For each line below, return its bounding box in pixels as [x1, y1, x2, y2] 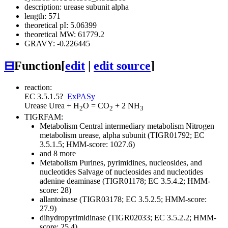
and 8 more [40, 149, 76, 158]
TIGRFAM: [24, 112, 63, 122]
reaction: [24, 83, 52, 92]
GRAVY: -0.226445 [24, 39, 90, 48]
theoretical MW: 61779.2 [24, 30, 104, 39]
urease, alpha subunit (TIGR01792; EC [76, 131, 205, 140]
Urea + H [47, 101, 79, 110]
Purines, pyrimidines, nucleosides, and [77, 158, 202, 167]
